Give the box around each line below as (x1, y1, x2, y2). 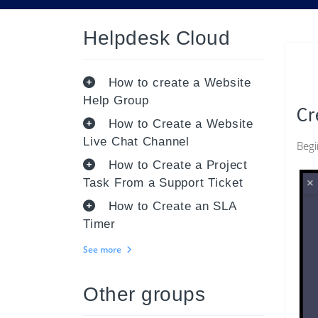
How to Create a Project (108, 158, 248, 172)
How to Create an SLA (108, 199, 236, 213)
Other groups (83, 283, 205, 305)
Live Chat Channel (83, 135, 190, 148)
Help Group (83, 94, 149, 107)
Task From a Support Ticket (83, 176, 243, 190)
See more (83, 243, 124, 256)
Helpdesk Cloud (83, 27, 230, 49)
